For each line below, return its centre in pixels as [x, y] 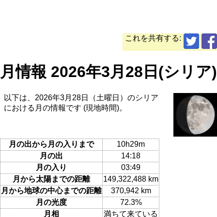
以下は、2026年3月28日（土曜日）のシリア [81, 98]
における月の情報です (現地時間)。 [65, 108]
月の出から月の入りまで [51, 144]
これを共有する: [153, 38]
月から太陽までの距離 [51, 179]
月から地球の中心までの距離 [51, 190]
